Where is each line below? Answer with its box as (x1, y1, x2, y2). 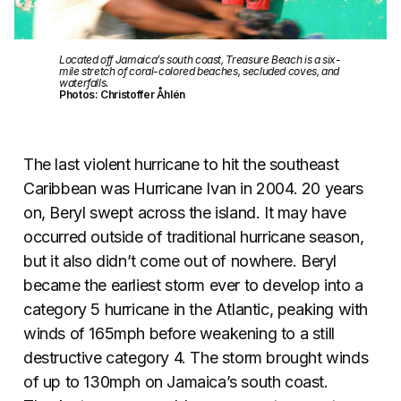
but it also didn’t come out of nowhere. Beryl (23, 252, 337, 271)
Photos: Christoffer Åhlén (59, 88, 185, 102)
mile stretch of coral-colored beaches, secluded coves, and (59, 64, 340, 79)
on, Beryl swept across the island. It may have (23, 203, 346, 223)
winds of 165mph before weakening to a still (23, 324, 335, 344)
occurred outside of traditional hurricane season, (23, 227, 364, 247)
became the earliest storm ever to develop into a (23, 276, 363, 295)
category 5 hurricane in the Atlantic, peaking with (23, 300, 369, 320)
